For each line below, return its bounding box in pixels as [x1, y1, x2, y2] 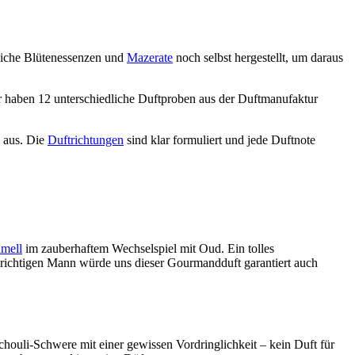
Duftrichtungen [48, 133, 124, 147]
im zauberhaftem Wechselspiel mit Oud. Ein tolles [22, 242, 274, 256]
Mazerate [127, 51, 173, 65]
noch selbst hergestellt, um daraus [173, 51, 343, 65]
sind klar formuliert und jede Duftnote [124, 133, 315, 147]
